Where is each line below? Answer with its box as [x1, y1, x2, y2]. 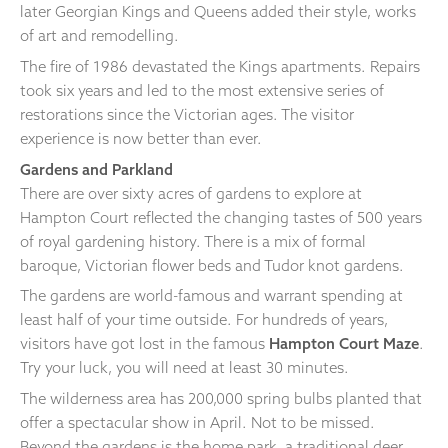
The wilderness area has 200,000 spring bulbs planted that [20, 389, 422, 409]
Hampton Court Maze [269, 334, 419, 354]
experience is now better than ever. [20, 128, 266, 148]
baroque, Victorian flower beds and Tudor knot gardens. [20, 255, 408, 275]
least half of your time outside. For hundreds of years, [20, 310, 388, 330]
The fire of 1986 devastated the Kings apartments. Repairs [20, 56, 420, 76]
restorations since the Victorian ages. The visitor [20, 104, 354, 124]
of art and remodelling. [20, 26, 183, 46]
